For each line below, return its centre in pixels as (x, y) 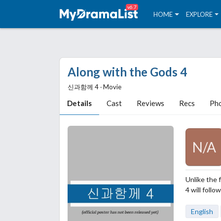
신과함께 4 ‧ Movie (94, 87)
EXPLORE (199, 14)
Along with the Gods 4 (127, 72)
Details (79, 103)
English (202, 212)
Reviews (150, 103)
